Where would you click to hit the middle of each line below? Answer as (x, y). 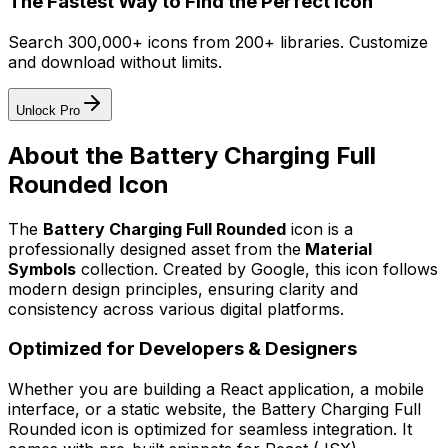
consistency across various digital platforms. (176, 308)
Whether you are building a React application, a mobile (216, 388)
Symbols (42, 268)
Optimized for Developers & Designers (182, 349)
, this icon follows (371, 268)
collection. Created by (163, 268)
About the (68, 155)
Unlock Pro (48, 110)
